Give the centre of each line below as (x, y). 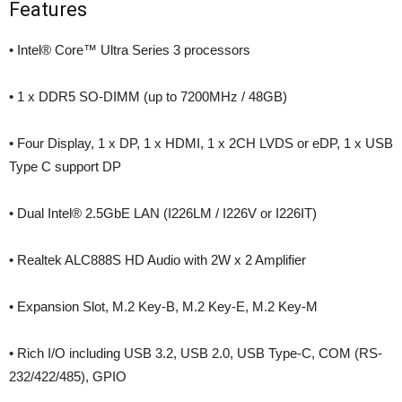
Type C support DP (65, 166)
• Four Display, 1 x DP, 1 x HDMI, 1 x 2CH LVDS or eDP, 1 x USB (201, 143)
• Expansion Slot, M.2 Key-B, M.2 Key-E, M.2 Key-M (163, 306)
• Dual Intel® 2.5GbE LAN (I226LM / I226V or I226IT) (163, 213)
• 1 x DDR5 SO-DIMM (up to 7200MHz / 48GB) (148, 96)
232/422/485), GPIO (68, 376)
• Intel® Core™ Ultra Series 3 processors (130, 49)
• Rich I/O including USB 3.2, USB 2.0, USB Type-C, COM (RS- (196, 353)
